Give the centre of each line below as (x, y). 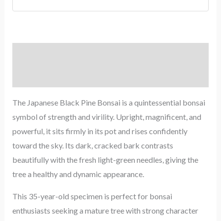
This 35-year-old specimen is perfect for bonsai (92, 196)
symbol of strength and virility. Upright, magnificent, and (107, 117)
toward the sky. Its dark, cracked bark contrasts (92, 146)
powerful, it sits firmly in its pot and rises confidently (100, 131)
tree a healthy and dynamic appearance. (78, 174)
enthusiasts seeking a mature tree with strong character (105, 211)
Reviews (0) (32, 76)
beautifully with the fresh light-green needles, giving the (105, 160)
